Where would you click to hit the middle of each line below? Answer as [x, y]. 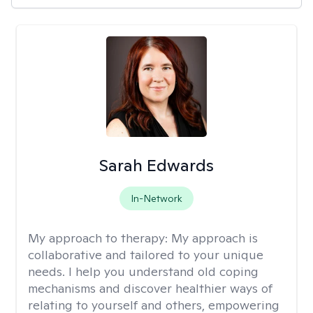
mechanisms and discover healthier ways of [150, 288]
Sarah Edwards [156, 165]
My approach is [214, 238]
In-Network [156, 198]
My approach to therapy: [100, 238]
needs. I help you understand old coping [143, 271]
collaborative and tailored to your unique [146, 255]
